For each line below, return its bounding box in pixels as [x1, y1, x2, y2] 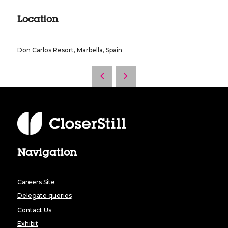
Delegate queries [17, 192, 72, 200]
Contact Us [17, 206, 51, 214]
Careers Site [17, 178, 55, 186]
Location [17, 16, 58, 25]
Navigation [17, 149, 77, 159]
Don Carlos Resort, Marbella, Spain [17, 46, 122, 54]
